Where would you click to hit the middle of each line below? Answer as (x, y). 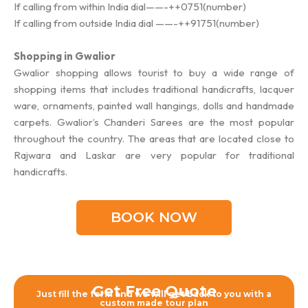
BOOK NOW (154, 218)
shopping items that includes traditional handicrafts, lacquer (154, 89)
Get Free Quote (154, 291)
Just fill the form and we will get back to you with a (154, 294)
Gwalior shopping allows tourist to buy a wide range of (154, 72)
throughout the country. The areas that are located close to (154, 138)
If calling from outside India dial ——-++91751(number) (136, 23)
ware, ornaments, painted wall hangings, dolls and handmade (154, 105)
